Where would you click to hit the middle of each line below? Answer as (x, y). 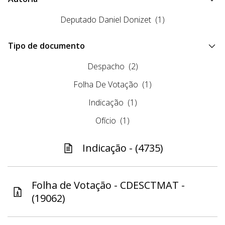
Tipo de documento (46, 46)
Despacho (106, 67)
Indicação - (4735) (123, 148)
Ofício (106, 121)
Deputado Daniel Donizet (106, 20)
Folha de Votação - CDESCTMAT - (108, 185)
